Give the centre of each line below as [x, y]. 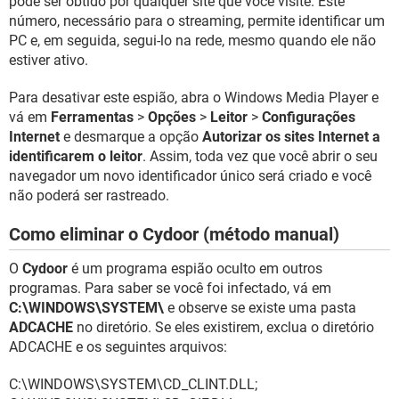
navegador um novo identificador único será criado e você [190, 176]
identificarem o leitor [76, 156]
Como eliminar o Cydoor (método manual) [174, 234]
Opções [172, 117]
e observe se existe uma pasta [260, 308]
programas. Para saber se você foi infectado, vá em [170, 288]
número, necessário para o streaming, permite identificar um [197, 21]
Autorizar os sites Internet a [291, 137]
